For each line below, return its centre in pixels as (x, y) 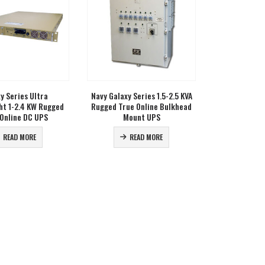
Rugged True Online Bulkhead (142, 106)
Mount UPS (141, 117)
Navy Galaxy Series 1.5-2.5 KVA (141, 96)
